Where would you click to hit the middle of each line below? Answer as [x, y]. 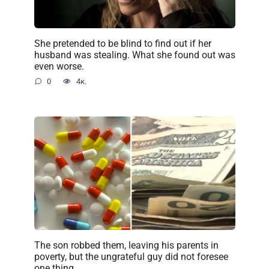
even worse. [59, 66]
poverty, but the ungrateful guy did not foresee [131, 256]
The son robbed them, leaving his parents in [126, 245]
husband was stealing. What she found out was [134, 55]
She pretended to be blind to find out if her [122, 43]
